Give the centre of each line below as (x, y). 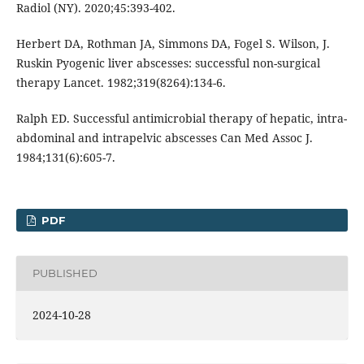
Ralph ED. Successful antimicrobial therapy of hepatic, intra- (181, 119)
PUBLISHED (65, 273)
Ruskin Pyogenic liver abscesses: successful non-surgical (168, 63)
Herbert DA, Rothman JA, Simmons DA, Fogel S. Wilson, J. (173, 44)
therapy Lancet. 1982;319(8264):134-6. (121, 83)
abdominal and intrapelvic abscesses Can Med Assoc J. (164, 138)
